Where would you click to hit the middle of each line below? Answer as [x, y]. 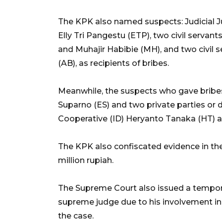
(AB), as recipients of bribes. [113, 63]
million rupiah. [86, 160]
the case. [76, 216]
